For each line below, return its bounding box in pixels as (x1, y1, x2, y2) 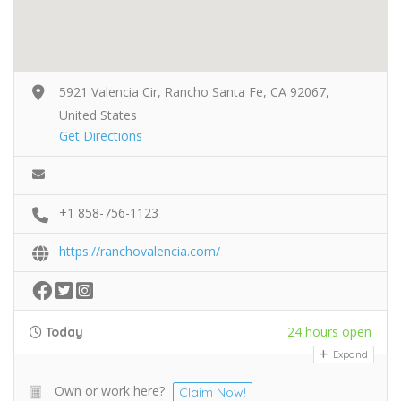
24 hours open (287, 322, 371, 340)
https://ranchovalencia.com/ (59, 242, 220, 260)
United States (59, 106, 137, 124)
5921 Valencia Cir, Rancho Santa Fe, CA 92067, (59, 82, 329, 100)
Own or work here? (55, 381, 165, 399)
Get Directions (59, 126, 142, 144)
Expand (330, 347, 368, 361)
